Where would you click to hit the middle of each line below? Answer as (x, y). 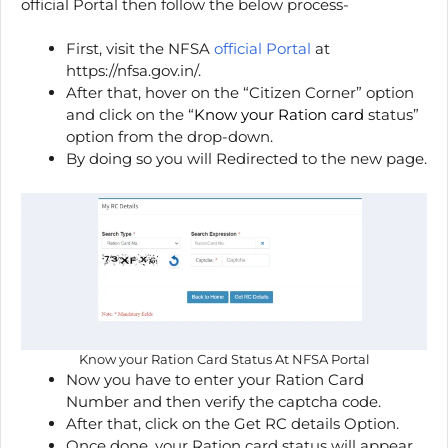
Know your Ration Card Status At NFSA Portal (224, 359)
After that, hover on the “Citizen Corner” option (240, 93)
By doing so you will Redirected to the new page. (246, 159)
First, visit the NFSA (140, 49)
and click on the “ (130, 115)
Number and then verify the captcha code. (223, 402)
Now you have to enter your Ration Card (215, 380)
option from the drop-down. (169, 137)
